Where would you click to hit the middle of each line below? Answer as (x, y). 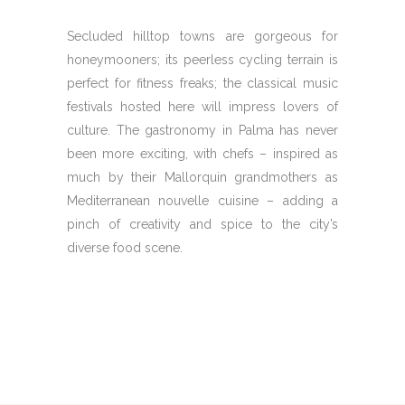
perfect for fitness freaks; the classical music (202, 83)
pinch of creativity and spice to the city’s (202, 224)
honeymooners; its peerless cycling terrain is (202, 60)
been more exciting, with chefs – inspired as (202, 154)
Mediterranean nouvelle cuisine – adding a (202, 201)
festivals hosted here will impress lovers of (202, 107)
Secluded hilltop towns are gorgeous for (202, 36)
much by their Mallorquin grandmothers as (202, 177)
